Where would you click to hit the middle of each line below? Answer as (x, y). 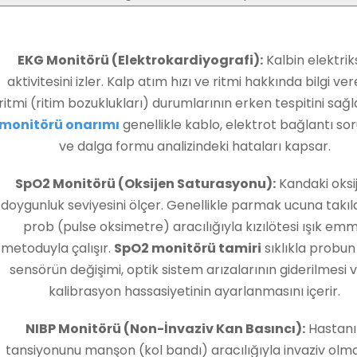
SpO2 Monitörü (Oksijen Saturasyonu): (145, 184)
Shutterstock (178, 18)
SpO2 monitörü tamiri (187, 249)
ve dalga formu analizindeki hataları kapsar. (194, 147)
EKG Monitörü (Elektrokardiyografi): (140, 61)
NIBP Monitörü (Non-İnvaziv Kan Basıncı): (165, 329)
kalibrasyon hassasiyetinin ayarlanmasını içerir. (194, 292)
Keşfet (178, 40)
